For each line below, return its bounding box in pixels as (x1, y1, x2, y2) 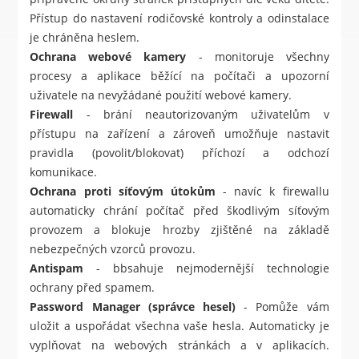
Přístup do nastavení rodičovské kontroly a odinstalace (30, 10, 329, 26)
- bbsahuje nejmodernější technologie (83, 260, 329, 276)
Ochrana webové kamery (30, 49, 187, 65)
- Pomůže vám (236, 299, 329, 315)
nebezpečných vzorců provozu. (30, 241, 196, 257)
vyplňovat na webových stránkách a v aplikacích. (30, 337, 329, 353)
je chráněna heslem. (30, 30, 140, 46)
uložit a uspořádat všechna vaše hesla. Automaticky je (30, 318, 329, 334)
